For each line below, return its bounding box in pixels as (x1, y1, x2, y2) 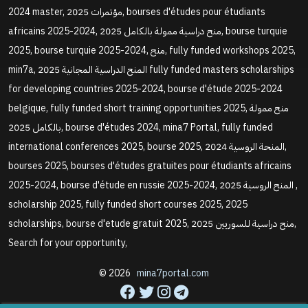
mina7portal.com (137, 265, 209, 280)
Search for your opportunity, (8, 235, 127, 250)
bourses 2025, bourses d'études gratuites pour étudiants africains (8, 158, 291, 173)
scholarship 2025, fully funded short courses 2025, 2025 (8, 197, 247, 212)
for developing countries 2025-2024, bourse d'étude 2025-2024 (8, 81, 283, 96)
